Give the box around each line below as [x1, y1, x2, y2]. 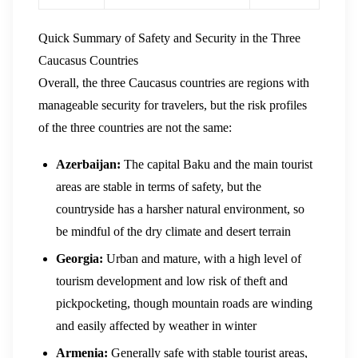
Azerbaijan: [56, 157, 121, 171]
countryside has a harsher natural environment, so [56, 201, 305, 216]
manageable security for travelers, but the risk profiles [38, 98, 307, 113]
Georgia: [56, 252, 104, 266]
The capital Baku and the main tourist [121, 157, 313, 171]
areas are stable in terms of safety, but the [56, 179, 262, 193]
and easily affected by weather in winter [56, 319, 257, 333]
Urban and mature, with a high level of [103, 252, 302, 266]
